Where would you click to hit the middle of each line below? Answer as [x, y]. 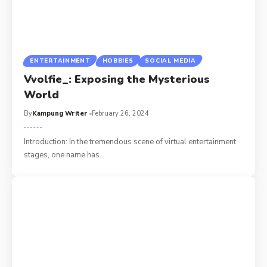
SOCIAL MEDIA [170, 60]
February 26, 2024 [121, 113]
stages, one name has [62, 155]
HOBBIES [118, 60]
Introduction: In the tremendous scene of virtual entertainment [130, 142]
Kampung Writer [60, 113]
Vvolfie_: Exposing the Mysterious [117, 79]
